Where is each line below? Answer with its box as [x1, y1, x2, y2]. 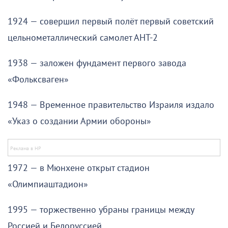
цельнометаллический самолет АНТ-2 [8, 32, 158, 43]
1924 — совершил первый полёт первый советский [8, 16, 214, 27]
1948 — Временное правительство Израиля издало [8, 99, 214, 110]
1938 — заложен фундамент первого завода [8, 58, 186, 69]
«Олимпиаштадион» [8, 179, 88, 190]
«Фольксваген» [8, 74, 69, 85]
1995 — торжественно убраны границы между [8, 204, 194, 215]
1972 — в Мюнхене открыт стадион [8, 162, 150, 174]
